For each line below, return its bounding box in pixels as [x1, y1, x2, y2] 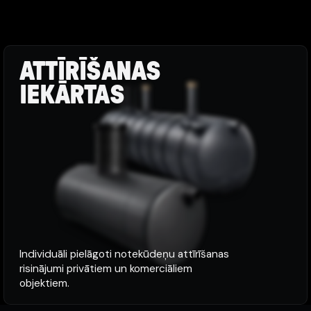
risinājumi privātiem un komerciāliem [19, 262, 192, 276]
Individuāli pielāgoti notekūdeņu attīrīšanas [19, 247, 229, 261]
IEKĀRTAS [19, 83, 124, 109]
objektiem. [19, 276, 69, 290]
